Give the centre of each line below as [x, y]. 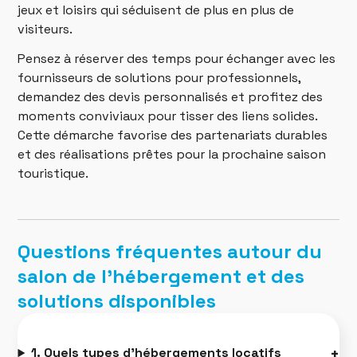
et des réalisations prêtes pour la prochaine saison [172, 155]
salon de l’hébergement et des [161, 277]
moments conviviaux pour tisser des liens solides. [168, 116]
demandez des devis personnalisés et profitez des [171, 97]
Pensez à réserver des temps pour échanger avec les [177, 59]
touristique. [53, 174]
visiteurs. [45, 29]
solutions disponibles [117, 301]
